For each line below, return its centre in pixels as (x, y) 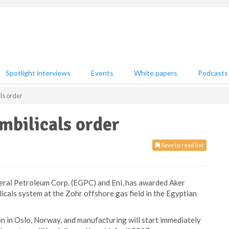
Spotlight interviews (38, 73)
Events (102, 73)
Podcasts (213, 73)
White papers (156, 73)
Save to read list (182, 145)
